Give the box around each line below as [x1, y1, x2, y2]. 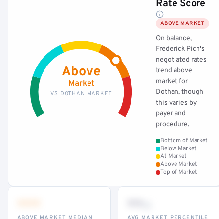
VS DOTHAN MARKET [50, 90, 112, 97]
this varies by [156, 99, 197, 107]
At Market [160, 153, 187, 160]
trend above [156, 66, 192, 75]
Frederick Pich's [156, 45, 205, 53]
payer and [156, 109, 186, 118]
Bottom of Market [160, 137, 208, 145]
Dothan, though [156, 88, 203, 96]
